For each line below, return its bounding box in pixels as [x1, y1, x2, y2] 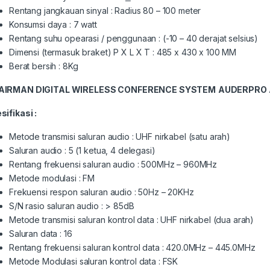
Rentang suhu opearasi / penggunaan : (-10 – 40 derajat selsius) [9, 33, 259, 43]
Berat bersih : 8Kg [9, 60, 78, 71]
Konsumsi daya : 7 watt [9, 19, 97, 30]
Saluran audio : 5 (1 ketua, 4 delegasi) [9, 145, 155, 155]
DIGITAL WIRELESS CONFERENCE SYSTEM [35, 84, 216, 95]
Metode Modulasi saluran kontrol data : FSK [9, 256, 178, 266]
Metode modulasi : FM [9, 172, 95, 183]
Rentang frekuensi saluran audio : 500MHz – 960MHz [9, 159, 218, 169]
